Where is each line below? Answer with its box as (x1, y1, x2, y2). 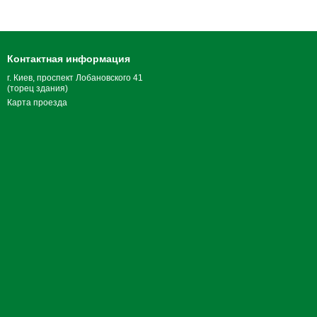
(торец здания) (7, 83, 68, 93)
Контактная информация (7, 53, 130, 64)
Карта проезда (7, 98, 67, 108)
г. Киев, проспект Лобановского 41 (7, 73, 143, 83)
